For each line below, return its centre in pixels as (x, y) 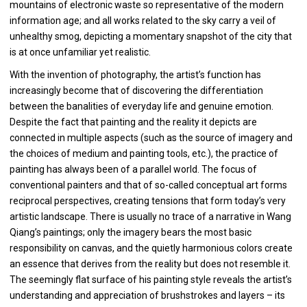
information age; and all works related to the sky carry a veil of (143, 20)
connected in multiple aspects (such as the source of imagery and (151, 137)
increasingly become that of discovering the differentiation (136, 90)
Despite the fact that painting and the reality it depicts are (133, 122)
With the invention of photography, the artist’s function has (135, 74)
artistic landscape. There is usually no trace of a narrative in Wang (150, 216)
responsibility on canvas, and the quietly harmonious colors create (151, 248)
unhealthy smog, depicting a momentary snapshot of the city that (151, 36)
